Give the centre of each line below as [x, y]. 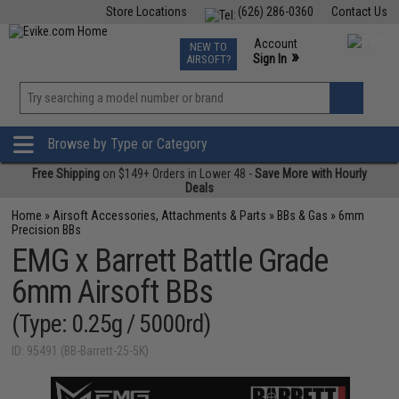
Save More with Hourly [311, 174]
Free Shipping [66, 174]
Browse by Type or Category [127, 144]
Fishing [97, 43]
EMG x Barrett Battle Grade [170, 261]
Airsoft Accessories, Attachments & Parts [160, 216]
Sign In [269, 59]
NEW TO [208, 47]
